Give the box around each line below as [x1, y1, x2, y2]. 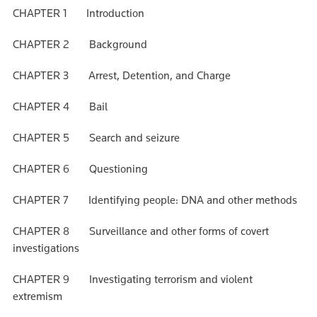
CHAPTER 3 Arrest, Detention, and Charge [13, 69, 231, 83]
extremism [13, 289, 62, 304]
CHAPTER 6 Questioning [13, 162, 148, 176]
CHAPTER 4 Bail [13, 100, 108, 114]
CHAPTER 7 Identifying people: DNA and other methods [13, 193, 297, 207]
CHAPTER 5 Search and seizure [13, 131, 180, 145]
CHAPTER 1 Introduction [13, 6, 144, 21]
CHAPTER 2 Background [13, 38, 158, 52]
